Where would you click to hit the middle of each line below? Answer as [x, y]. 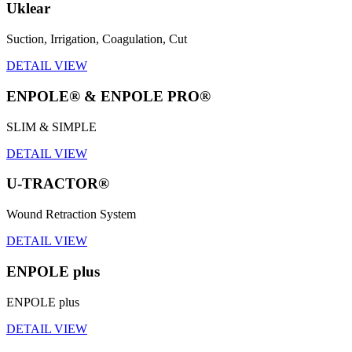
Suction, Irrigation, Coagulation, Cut [97, 39]
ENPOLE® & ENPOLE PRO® [108, 96]
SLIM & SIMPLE [51, 126]
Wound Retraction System [71, 214]
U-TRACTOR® [58, 184]
